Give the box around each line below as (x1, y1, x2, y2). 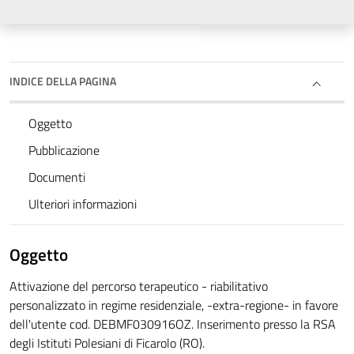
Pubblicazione (28, 141, 100, 160)
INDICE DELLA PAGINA (9, 73, 116, 90)
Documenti (28, 168, 85, 187)
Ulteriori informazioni (28, 194, 137, 214)
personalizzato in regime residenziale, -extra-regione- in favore (9, 296, 338, 315)
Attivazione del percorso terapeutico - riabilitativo (9, 277, 268, 296)
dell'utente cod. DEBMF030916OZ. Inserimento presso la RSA (9, 314, 336, 334)
